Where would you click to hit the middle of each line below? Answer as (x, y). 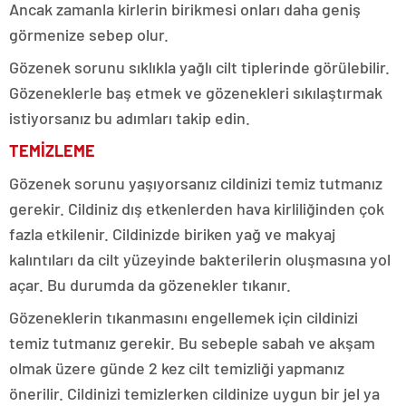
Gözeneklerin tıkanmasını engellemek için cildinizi (184, 317)
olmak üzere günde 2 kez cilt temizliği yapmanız (177, 367)
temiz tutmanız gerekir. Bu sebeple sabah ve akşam (192, 342)
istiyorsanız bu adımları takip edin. (130, 117)
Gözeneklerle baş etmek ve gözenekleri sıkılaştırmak (196, 92)
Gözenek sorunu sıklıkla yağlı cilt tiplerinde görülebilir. (199, 67)
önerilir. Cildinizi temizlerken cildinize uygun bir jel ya (194, 393)
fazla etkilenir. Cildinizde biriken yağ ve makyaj (172, 233)
